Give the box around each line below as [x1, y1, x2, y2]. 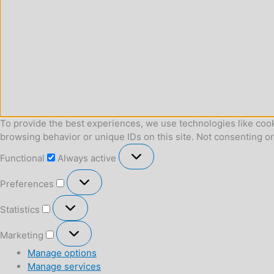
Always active [57, 152, 119, 164]
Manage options [28, 246, 97, 259]
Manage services [28, 260, 101, 272]
